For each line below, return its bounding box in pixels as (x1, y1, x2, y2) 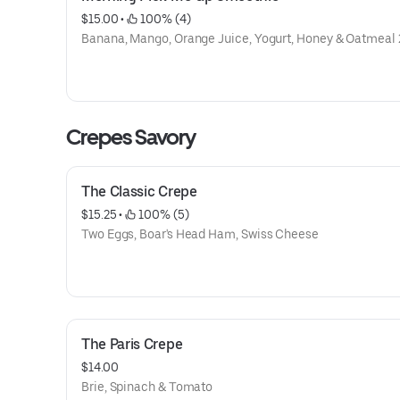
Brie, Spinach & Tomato (81, 379, 213, 394)
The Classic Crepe (81, 183, 197, 200)
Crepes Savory (66, 124, 196, 150)
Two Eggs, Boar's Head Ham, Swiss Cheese (81, 227, 319, 241)
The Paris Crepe (81, 336, 183, 353)
